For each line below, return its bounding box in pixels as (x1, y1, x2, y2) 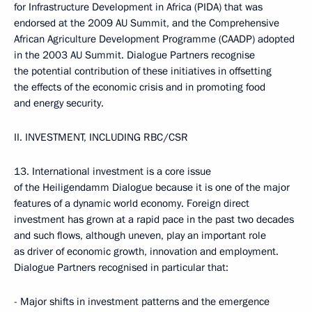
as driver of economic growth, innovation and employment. (14, 244, 279, 258)
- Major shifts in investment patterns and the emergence (14, 295, 270, 309)
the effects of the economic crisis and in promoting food (14, 80, 265, 94)
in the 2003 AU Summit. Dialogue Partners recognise (14, 48, 255, 62)
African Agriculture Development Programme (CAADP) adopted (14, 32, 295, 46)
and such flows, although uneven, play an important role (14, 228, 266, 242)
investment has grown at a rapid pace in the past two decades (14, 212, 294, 226)
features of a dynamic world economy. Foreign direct (14, 196, 249, 210)
